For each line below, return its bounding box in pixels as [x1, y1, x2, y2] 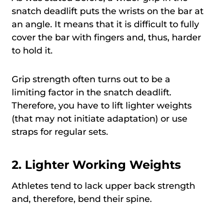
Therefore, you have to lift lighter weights [12, 100, 192, 111]
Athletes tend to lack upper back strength [12, 181, 195, 192]
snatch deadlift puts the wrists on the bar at [12, 6, 203, 17]
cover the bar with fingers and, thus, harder [12, 32, 201, 43]
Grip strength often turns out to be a [12, 74, 170, 85]
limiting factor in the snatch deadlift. [12, 87, 171, 98]
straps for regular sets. [12, 127, 108, 138]
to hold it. [12, 45, 55, 56]
